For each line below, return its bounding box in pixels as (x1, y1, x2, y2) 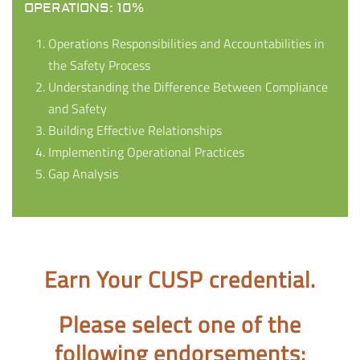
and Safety (48, 99, 107, 119)
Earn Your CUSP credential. (44, 262, 316, 297)
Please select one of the (59, 307, 301, 342)
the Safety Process (48, 55, 150, 76)
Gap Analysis (48, 164, 118, 184)
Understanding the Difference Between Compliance (48, 77, 328, 97)
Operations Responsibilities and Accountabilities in (48, 34, 325, 54)
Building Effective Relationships (48, 121, 222, 141)
